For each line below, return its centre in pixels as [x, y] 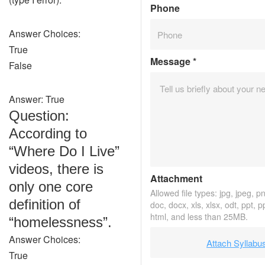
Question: [39, 116]
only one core [51, 187]
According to [48, 133]
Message [172, 61]
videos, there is [56, 169]
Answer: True [37, 99]
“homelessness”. [60, 222]
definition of [45, 204]
